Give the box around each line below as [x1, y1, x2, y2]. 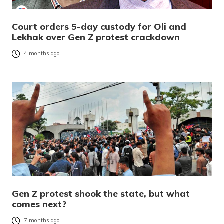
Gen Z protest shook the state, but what [12, 188, 190, 200]
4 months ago [24, 50, 60, 57]
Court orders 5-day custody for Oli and [12, 21, 186, 33]
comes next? [12, 198, 66, 210]
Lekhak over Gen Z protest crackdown [12, 31, 180, 43]
